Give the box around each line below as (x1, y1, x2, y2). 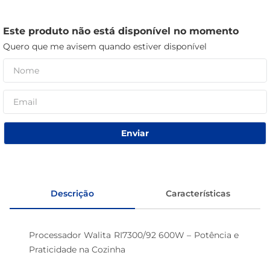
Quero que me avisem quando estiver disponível (3, 41, 207, 52)
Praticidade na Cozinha (29, 244, 128, 255)
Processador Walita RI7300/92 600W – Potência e (29, 230, 241, 240)
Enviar (121, 127, 149, 139)
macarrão (24, 10, 64, 20)
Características (165, 187, 230, 199)
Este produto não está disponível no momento (3, 25, 239, 37)
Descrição (51, 187, 94, 199)
